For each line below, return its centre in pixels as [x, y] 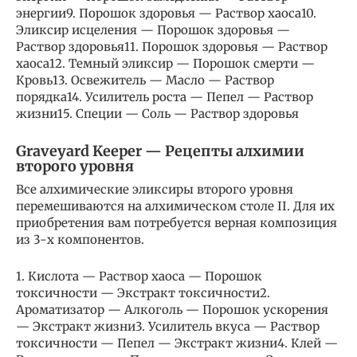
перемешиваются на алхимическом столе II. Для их [175, 206]
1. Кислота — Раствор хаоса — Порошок [139, 277]
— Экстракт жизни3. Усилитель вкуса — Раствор [168, 327]
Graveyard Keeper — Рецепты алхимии [160, 151]
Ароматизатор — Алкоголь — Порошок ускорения [172, 310]
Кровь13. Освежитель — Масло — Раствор [145, 80]
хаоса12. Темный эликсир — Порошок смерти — [165, 64]
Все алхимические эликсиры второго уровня [155, 190]
